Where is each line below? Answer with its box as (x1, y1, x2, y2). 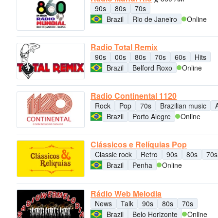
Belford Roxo (132, 62, 172, 73)
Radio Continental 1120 (91, 90, 177, 102)
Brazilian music (160, 101, 206, 111)
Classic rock (95, 149, 132, 160)
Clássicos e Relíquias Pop (91, 139, 187, 150)
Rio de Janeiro (132, 14, 177, 24)
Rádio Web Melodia (91, 187, 162, 199)
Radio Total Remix (91, 41, 158, 53)
